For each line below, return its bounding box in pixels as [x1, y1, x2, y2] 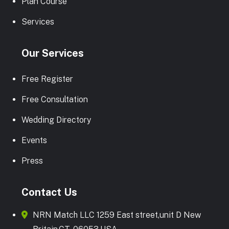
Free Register [21, 74, 73, 84]
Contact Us [21, 186, 77, 199]
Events [21, 135, 47, 146]
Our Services [21, 47, 84, 60]
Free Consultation [21, 95, 88, 105]
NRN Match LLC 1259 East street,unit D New [33, 210, 201, 220]
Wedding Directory [21, 115, 91, 125]
